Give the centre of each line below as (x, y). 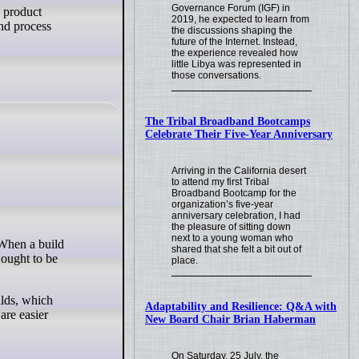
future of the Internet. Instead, (235, 42)
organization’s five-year (223, 205)
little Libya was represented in (237, 65)
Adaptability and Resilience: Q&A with (241, 307)
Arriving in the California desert (239, 171)
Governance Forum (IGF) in (231, 8)
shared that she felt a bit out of (237, 250)
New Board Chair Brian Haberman (231, 320)
